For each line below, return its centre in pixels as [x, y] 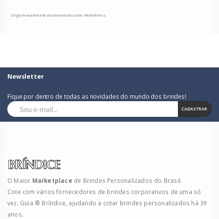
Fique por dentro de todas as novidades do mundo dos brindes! [97, 97]
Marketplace [53, 180]
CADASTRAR [194, 109]
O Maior [20, 180]
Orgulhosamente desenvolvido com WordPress [59, 15]
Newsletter [26, 76]
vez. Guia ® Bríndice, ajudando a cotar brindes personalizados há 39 [107, 203]
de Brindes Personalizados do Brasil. [128, 180]
